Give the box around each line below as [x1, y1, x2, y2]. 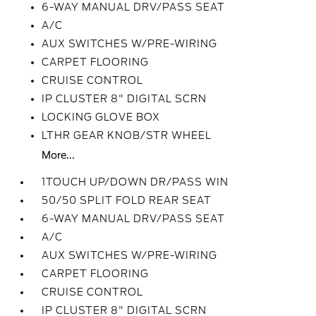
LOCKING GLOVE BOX [42, 111, 161, 123]
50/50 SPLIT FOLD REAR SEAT [42, 195, 212, 206]
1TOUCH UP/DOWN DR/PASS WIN [42, 176, 229, 188]
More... [42, 150, 75, 161]
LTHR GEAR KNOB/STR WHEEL [42, 130, 212, 141]
